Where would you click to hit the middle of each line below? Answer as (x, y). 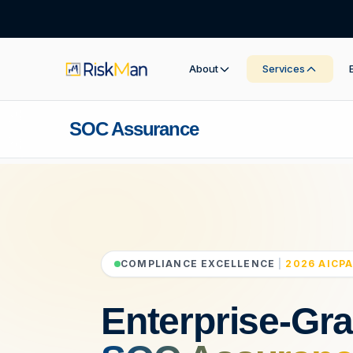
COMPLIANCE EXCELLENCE (198, 264)
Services (284, 69)
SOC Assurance (134, 129)
